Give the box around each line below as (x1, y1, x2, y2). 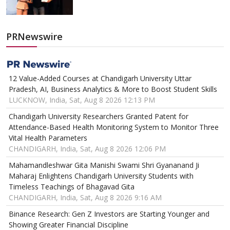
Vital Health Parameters (9, 132, 87, 143)
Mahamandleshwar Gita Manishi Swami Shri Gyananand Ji (9, 160, 199, 170)
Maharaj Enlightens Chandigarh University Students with (9, 170, 194, 181)
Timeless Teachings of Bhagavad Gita (9, 181, 135, 191)
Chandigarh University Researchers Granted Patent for (9, 111, 188, 121)
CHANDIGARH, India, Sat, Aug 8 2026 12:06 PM (9, 143, 166, 154)
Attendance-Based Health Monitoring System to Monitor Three (9, 122, 219, 132)
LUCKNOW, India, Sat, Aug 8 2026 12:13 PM (9, 94, 155, 105)
